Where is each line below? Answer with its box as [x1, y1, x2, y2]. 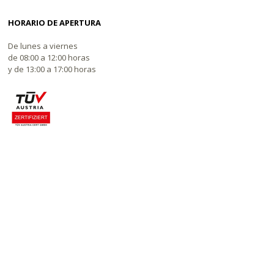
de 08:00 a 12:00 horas [8, 52, 91, 64]
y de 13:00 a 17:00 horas [8, 64, 97, 75]
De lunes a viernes [8, 40, 78, 52]
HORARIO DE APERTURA [8, 17, 102, 29]
